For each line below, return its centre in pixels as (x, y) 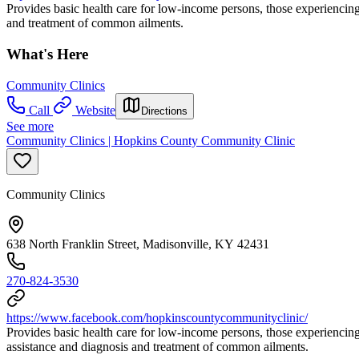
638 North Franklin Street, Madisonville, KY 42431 (138, 244)
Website (95, 110)
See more (30, 126)
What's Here (47, 54)
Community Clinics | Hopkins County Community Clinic (151, 140)
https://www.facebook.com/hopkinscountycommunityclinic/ (157, 317)
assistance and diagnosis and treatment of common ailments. (157, 346)
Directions (164, 111)
